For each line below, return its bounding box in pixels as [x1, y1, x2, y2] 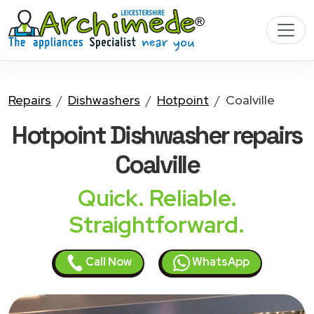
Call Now [83, 254, 132, 269]
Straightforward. [69, 210, 245, 240]
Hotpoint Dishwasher [12, 119, 228, 151]
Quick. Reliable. [77, 183, 237, 213]
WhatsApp [190, 254, 250, 269]
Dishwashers [68, 92, 140, 108]
